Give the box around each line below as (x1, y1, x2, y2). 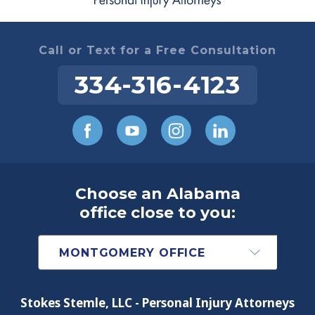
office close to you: (79, 203, 236, 223)
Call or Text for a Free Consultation (39, 44, 276, 58)
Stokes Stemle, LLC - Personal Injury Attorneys (20, 295, 295, 311)
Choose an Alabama (75, 184, 240, 204)
